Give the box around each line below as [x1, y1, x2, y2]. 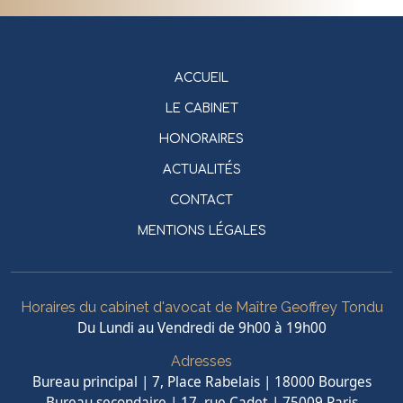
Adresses [171, 353, 232, 371]
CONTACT [170, 193, 233, 208]
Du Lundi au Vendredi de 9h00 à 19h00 [76, 318, 327, 338]
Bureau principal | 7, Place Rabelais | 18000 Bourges [31, 372, 372, 392]
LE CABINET [165, 102, 238, 116]
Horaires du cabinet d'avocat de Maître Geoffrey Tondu [20, 299, 383, 317]
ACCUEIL [175, 71, 228, 85]
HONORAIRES [159, 132, 244, 147]
